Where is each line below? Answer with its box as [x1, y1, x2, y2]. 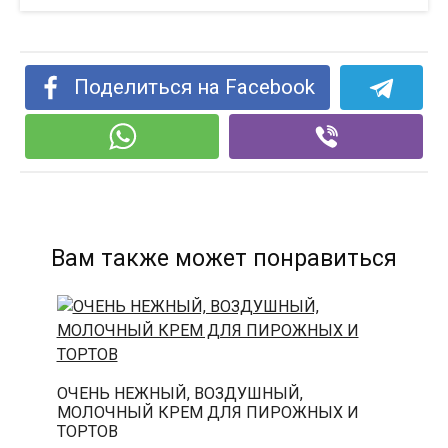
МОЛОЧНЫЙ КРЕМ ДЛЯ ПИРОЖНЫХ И [56, 402, 359, 422]
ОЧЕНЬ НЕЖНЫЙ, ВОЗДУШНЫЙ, [56, 383, 303, 403]
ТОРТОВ [56, 421, 118, 441]
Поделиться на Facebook [74, 75, 316, 100]
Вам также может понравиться [51, 245, 397, 273]
